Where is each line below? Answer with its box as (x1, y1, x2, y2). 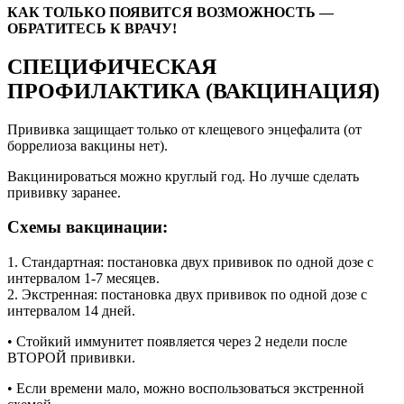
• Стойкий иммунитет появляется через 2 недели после (7, 334, 347, 350)
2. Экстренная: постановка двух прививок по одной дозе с (7, 287, 367, 303)
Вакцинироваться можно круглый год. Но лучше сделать (7, 168, 359, 184)
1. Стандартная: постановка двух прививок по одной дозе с (7, 254, 373, 271)
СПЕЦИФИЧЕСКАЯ (7, 54, 216, 78)
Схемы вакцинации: (7, 217, 168, 237)
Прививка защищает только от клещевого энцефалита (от (7, 121, 362, 137)
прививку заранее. (7, 184, 121, 200)
